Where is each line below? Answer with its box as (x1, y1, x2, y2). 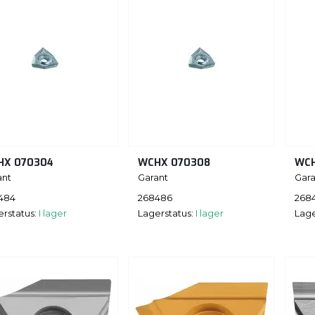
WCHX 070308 (138, 156, 210, 170)
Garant (138, 172, 168, 184)
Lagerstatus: (138, 207, 195, 219)
